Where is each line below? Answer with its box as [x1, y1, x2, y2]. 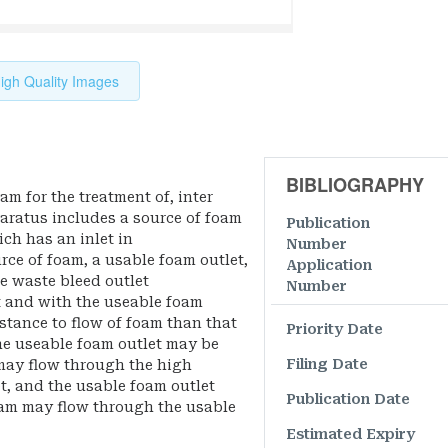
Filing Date [285, 356, 368, 373]
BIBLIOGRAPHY [285, 172, 424, 199]
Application [285, 257, 372, 274]
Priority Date [285, 321, 383, 338]
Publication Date [285, 391, 410, 408]
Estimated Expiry [285, 426, 415, 443]
